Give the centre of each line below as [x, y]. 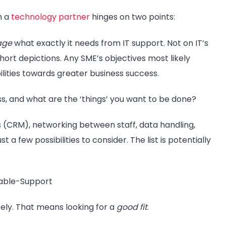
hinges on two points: [132, 17]
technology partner [50, 17]
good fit [132, 207]
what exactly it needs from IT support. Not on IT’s [110, 43]
